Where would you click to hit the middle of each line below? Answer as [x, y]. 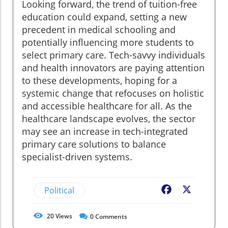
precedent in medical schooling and [99, 30]
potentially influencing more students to [108, 42]
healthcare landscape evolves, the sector [109, 119]
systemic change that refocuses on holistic [113, 93]
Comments [110, 217]
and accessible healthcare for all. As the [107, 106]
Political [59, 191]
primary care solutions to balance [94, 144]
